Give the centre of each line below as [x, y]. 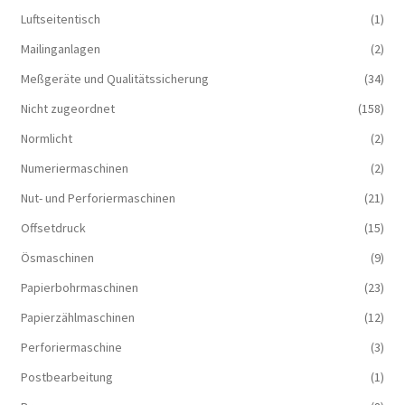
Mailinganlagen [60, 49]
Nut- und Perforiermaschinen [98, 198]
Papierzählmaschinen [77, 318]
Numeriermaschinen [74, 169]
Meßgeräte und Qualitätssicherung [114, 79]
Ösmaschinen [57, 258]
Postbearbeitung [66, 377]
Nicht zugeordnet [67, 109]
